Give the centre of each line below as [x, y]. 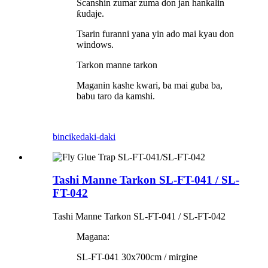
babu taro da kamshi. [116, 96]
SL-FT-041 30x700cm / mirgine [137, 257]
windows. [95, 44]
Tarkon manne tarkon [117, 65]
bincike [66, 136]
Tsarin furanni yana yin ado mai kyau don [155, 33]
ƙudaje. [92, 13]
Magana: [93, 237]
